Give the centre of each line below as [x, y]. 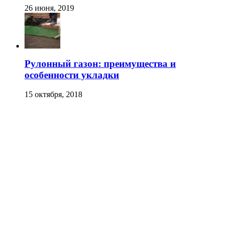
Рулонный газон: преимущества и [100, 63]
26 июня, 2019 [49, 8]
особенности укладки [72, 75]
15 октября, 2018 [53, 95]
